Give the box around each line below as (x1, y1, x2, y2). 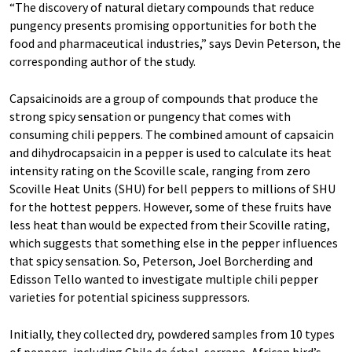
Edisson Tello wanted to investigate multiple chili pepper (9, 271, 318, 287)
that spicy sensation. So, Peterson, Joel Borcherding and (9, 253, 313, 269)
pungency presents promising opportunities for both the (9, 17, 317, 33)
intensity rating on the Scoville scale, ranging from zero (9, 163, 310, 178)
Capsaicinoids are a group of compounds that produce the (9, 90, 318, 106)
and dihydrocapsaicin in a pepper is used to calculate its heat (9, 145, 332, 160)
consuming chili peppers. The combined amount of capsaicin (9, 126, 334, 142)
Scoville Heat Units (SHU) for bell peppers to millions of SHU (9, 181, 335, 196)
